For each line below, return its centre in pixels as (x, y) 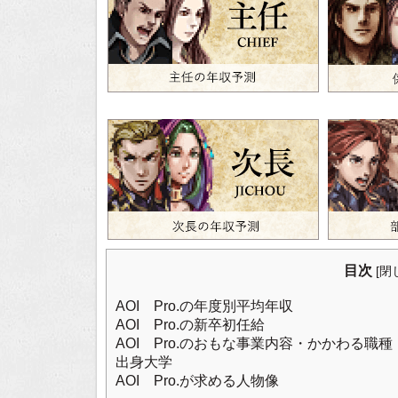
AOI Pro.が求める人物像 (197, 380)
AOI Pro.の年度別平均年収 (204, 306)
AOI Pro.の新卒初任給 (190, 324)
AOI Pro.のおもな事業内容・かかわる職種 (254, 343)
